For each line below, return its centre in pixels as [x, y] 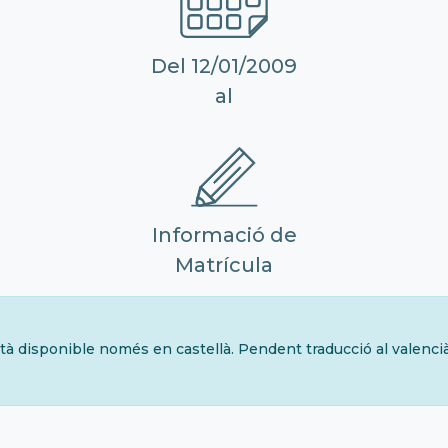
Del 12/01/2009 [224, 65]
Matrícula [224, 264]
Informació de [224, 234]
